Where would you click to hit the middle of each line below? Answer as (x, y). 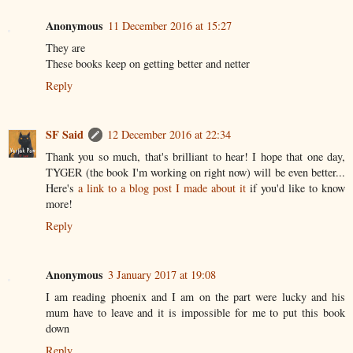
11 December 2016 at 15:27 (170, 25)
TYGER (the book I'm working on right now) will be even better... (195, 172)
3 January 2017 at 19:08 (162, 274)
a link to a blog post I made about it (162, 188)
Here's (62, 188)
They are (65, 47)
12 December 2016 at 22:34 (169, 134)
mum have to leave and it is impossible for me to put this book (195, 312)
